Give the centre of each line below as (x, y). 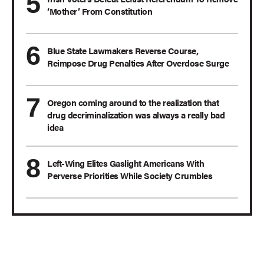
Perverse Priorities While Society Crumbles (130, 176)
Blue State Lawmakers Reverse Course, (123, 51)
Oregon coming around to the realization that (133, 103)
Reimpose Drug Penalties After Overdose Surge (138, 63)
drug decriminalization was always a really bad (136, 115)
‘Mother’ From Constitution (100, 11)
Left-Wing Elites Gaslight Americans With (126, 163)
